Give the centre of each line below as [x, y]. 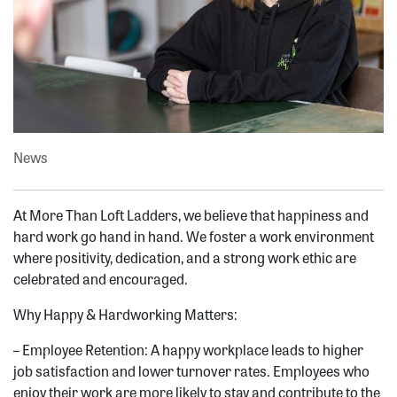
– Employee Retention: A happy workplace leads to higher [188, 350]
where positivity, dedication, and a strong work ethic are [185, 258]
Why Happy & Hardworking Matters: [125, 315]
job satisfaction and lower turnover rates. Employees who [191, 371]
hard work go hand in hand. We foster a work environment [194, 237]
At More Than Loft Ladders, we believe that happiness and [191, 215]
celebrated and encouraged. [101, 279]
